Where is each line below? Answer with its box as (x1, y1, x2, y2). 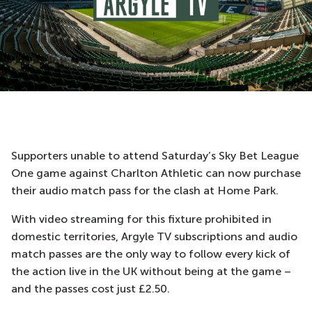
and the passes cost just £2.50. (11, 282, 173, 295)
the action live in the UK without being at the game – (11, 265, 291, 278)
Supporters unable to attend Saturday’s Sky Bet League (11, 149, 299, 162)
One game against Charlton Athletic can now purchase (11, 166, 301, 180)
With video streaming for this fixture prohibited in (11, 212, 272, 226)
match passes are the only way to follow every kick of (11, 247, 290, 260)
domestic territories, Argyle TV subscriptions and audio (11, 230, 297, 243)
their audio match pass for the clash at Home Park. (11, 184, 279, 197)
